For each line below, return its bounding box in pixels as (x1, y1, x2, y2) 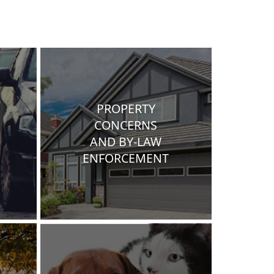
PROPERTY (96, 100, 155, 117)
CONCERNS (94, 117, 158, 134)
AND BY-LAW (90, 133, 162, 150)
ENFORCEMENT (83, 150, 169, 167)
